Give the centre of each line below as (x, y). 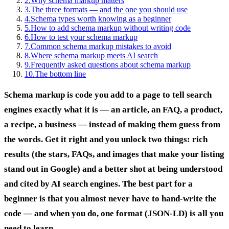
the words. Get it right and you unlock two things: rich (106, 139)
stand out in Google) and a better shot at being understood (113, 169)
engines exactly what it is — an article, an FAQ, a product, (113, 109)
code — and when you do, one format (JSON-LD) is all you (114, 213)
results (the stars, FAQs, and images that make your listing (114, 154)
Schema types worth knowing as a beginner (101, 18)
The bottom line (60, 74)
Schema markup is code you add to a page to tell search (108, 95)
